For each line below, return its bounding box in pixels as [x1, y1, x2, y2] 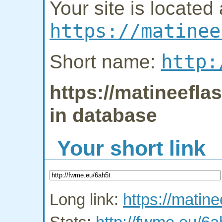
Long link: [50, 191, 123, 209]
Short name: [50, 51, 161, 73]
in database [50, 105, 157, 126]
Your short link [57, 136, 206, 161]
